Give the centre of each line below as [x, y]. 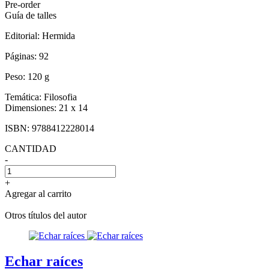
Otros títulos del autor [46, 215]
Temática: [24, 97]
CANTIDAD [31, 148]
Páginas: [22, 56]
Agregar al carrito [38, 193]
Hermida [59, 35]
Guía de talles [31, 15]
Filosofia [60, 97]
